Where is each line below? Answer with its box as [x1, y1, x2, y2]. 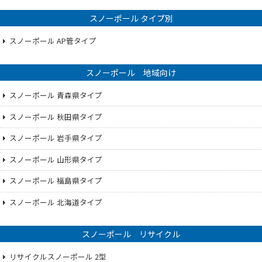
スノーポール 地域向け [86, 67, 176, 79]
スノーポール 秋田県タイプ [9, 111, 103, 122]
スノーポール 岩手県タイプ [9, 132, 103, 144]
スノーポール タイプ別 [89, 12, 173, 25]
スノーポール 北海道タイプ [9, 196, 103, 208]
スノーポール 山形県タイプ [9, 153, 103, 165]
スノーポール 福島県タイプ [9, 175, 103, 187]
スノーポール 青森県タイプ [9, 89, 103, 101]
